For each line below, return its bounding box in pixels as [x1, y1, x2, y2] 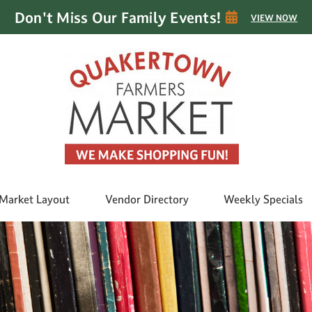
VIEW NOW [251, 12, 298, 23]
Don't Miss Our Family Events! [14, 8, 221, 26]
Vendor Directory [104, 192, 189, 206]
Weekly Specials [223, 192, 303, 206]
